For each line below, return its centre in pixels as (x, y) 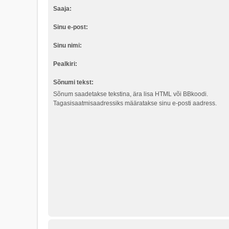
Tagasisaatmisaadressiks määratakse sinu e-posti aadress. (135, 103)
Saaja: (62, 8)
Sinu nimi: (67, 45)
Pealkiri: (65, 64)
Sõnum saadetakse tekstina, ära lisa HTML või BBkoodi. (131, 94)
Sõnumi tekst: (73, 82)
